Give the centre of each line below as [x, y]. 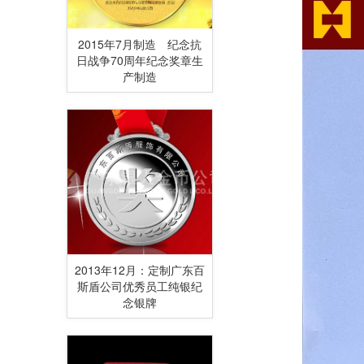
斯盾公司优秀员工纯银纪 [140, 286]
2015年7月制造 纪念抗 [140, 44]
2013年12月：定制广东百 [140, 270]
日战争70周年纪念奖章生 [140, 60]
